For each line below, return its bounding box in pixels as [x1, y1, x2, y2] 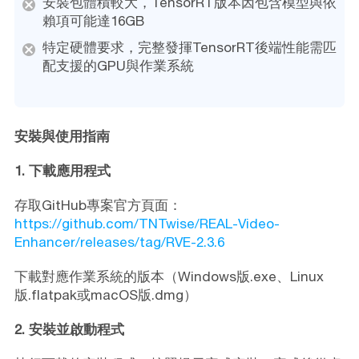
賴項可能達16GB [42, 13, 144, 30]
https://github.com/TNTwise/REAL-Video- [14, 216, 280, 232]
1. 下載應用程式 [14, 163, 111, 179]
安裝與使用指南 [14, 128, 110, 145]
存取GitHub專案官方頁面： [14, 197, 182, 214]
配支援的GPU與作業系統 [42, 58, 194, 75]
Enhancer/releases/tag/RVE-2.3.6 [14, 234, 224, 251]
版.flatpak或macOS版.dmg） [14, 287, 197, 304]
